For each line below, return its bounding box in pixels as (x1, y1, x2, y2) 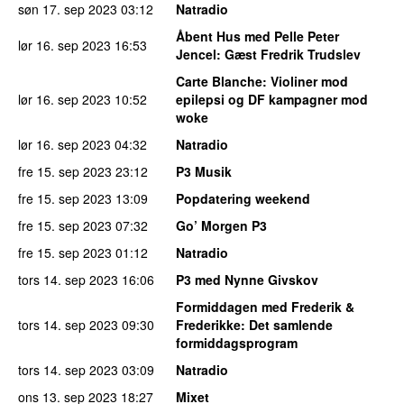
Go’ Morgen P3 (176, 216, 267, 234)
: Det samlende (241, 315, 333, 334)
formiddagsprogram (176, 333, 298, 352)
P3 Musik (176, 161, 232, 180)
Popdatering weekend (176, 188, 310, 207)
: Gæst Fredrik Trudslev (216, 44, 361, 63)
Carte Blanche (176, 71, 262, 90)
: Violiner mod (262, 71, 348, 90)
